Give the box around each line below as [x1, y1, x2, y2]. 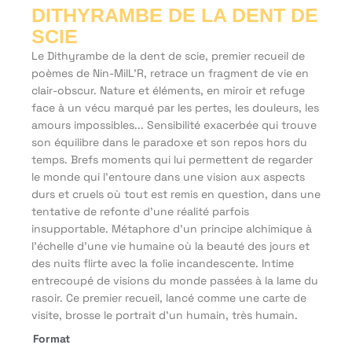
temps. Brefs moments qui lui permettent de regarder [31, 152, 313, 167]
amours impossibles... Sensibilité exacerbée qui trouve [31, 117, 317, 132]
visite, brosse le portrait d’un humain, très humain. [31, 307, 298, 322]
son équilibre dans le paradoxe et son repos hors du [31, 134, 307, 149]
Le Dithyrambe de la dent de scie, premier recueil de [31, 48, 305, 63]
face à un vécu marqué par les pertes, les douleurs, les [31, 100, 319, 115]
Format [33, 331, 70, 346]
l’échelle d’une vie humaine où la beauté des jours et [31, 238, 310, 253]
